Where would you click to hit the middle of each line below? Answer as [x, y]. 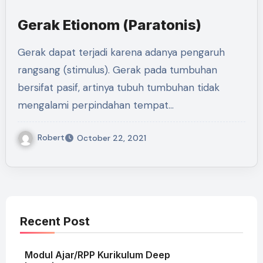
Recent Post [55, 221]
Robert [51, 137]
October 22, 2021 [111, 138]
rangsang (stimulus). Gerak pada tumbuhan [117, 70]
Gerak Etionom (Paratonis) [109, 25]
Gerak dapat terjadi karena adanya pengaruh [21, 52]
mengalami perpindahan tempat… [95, 105]
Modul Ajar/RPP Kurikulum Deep [97, 254]
